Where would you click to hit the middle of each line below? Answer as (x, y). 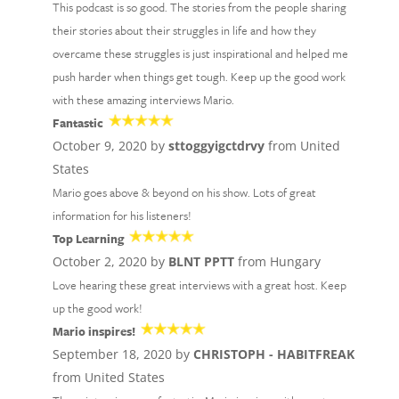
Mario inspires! (94, 331)
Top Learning (88, 239)
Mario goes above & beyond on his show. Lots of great (184, 192)
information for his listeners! (122, 216)
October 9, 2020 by (110, 146)
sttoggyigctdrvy (216, 146)
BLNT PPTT (201, 261)
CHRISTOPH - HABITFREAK (273, 354)
